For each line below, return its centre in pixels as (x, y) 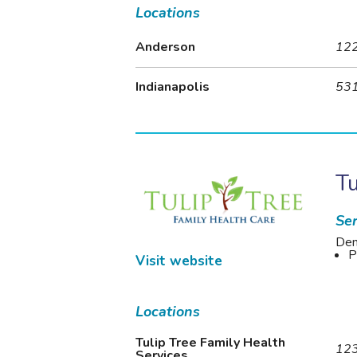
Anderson (166, 47)
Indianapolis (173, 87)
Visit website (179, 261)
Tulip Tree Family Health (211, 342)
